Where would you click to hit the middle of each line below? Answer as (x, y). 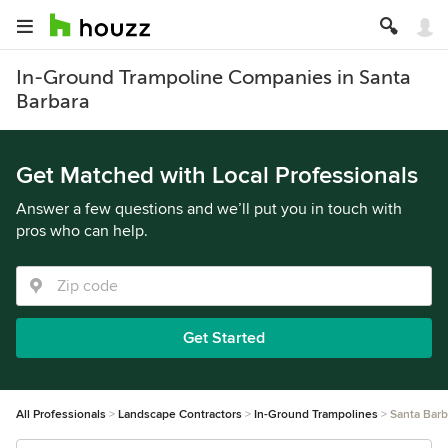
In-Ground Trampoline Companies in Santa (213, 77)
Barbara (53, 101)
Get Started (224, 338)
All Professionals (61, 414)
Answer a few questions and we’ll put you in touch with (209, 209)
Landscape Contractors (180, 414)
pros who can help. (82, 231)
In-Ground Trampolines (316, 414)
